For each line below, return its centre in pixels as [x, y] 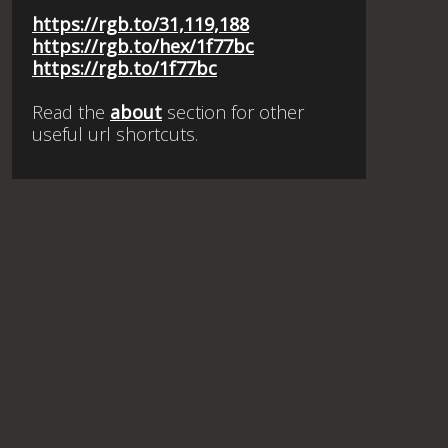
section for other [233, 112]
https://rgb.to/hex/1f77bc [143, 46]
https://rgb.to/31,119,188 [140, 24]
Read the [71, 112]
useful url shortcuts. [115, 134]
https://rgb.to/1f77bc [124, 68]
